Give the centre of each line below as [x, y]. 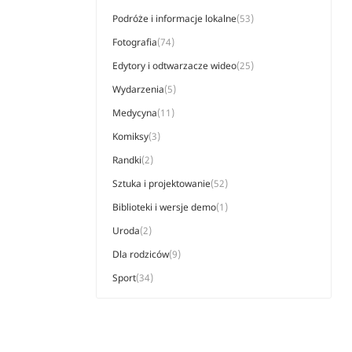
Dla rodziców [141, 254]
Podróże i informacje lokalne [174, 18]
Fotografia [135, 42]
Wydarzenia [138, 89]
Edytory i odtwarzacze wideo [174, 66]
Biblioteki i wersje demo [164, 207]
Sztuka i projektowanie [161, 183]
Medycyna [135, 113]
